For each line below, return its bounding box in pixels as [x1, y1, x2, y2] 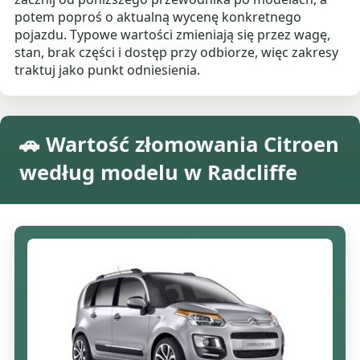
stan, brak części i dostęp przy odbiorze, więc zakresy [14, 43, 339, 62]
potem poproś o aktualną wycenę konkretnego [14, 8, 302, 27]
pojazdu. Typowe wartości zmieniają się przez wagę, [14, 26, 331, 44]
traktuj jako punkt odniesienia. [14, 61, 201, 80]
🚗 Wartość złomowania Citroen [19, 130, 339, 159]
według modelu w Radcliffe [19, 158, 297, 187]
